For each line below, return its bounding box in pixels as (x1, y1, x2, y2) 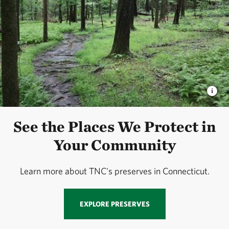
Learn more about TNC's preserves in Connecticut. (19, 166, 210, 177)
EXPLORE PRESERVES (79, 200, 150, 209)
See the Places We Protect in (13, 117, 216, 136)
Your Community (53, 135, 176, 154)
